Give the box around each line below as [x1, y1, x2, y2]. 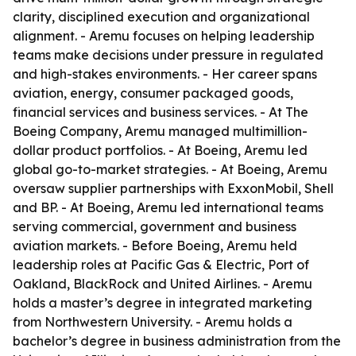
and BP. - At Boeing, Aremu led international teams [13, 199, 323, 215]
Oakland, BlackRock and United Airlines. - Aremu [13, 276, 312, 292]
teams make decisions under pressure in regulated [13, 47, 323, 63]
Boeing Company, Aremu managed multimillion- [13, 123, 308, 139]
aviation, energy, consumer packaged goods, [13, 85, 293, 101]
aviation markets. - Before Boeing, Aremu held [13, 238, 297, 253]
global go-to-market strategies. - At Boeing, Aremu [13, 161, 327, 177]
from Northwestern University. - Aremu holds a [13, 314, 292, 330]
